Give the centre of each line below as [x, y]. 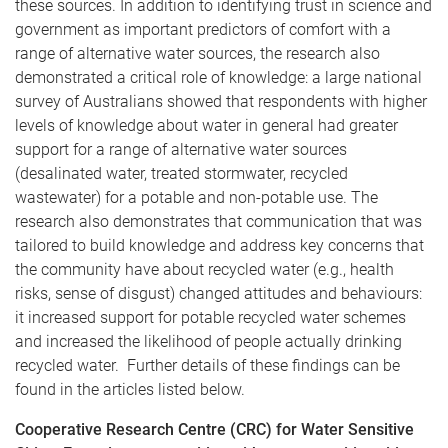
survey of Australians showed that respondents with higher [221, 101]
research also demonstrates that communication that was [218, 221]
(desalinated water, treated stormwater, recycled [181, 173]
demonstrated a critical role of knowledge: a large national [218, 77]
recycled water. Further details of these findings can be [207, 365]
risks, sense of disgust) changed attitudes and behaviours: [218, 293]
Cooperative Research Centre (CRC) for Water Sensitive [214, 429]
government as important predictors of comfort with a [203, 29]
